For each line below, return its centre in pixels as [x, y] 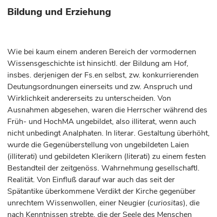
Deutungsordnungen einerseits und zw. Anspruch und [100, 87]
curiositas [166, 203]
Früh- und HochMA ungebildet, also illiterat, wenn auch [102, 122]
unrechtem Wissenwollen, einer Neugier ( [78, 203]
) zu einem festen [177, 156]
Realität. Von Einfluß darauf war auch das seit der [91, 180]
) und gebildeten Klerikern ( [81, 156]
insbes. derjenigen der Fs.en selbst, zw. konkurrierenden [103, 75]
